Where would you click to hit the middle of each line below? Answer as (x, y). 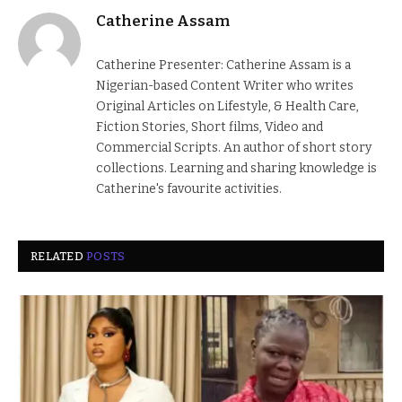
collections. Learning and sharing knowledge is (236, 168)
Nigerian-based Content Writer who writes (225, 85)
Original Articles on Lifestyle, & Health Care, (227, 106)
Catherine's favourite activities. (189, 188)
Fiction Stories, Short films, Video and (210, 127)
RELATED (59, 256)
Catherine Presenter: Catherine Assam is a (223, 65)
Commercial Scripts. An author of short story (234, 147)
